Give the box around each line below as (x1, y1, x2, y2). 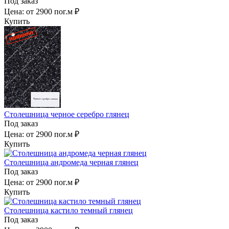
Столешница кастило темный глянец (4, 205, 133, 215)
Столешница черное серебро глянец (4, 109, 129, 119)
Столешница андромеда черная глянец (4, 157, 139, 167)
